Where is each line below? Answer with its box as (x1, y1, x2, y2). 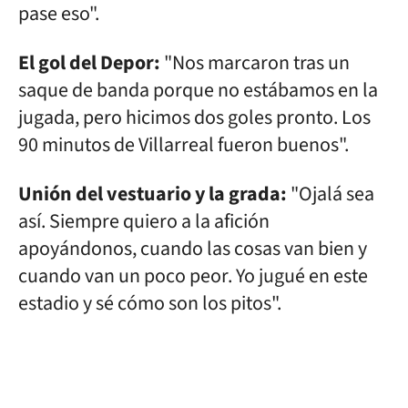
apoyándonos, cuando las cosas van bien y (18, 234, 367, 263)
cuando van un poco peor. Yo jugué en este (18, 261, 368, 291)
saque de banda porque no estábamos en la (18, 76, 378, 105)
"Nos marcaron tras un (160, 48, 350, 77)
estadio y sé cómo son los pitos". (18, 289, 285, 318)
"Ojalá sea (287, 179, 374, 209)
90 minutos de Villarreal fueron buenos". (18, 130, 349, 159)
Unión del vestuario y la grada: (18, 179, 287, 209)
